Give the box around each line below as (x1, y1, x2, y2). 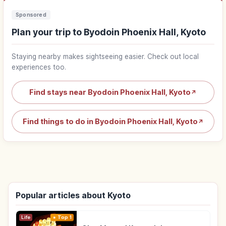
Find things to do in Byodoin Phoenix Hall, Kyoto (22, 117, 198, 126)
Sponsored (16, 12, 46, 19)
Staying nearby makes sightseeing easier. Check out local (12, 52, 199, 61)
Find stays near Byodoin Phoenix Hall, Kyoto (29, 88, 191, 97)
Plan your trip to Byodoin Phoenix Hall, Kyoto (12, 27, 206, 38)
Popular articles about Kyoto (16, 190, 131, 201)
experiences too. (12, 63, 66, 72)
